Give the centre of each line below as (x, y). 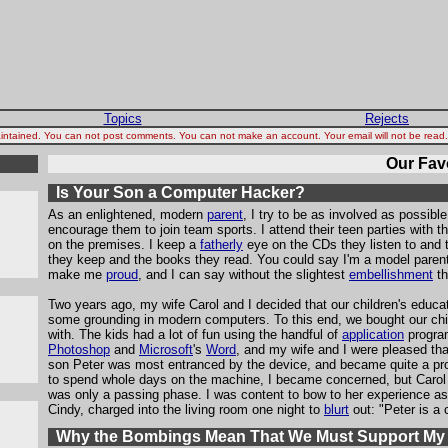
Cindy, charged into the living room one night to (186, 409)
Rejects (387, 118)
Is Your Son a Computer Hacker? (180, 192)
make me (77, 274)
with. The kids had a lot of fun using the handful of (195, 334)
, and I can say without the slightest (243, 274)
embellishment (391, 274)
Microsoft (166, 349)
